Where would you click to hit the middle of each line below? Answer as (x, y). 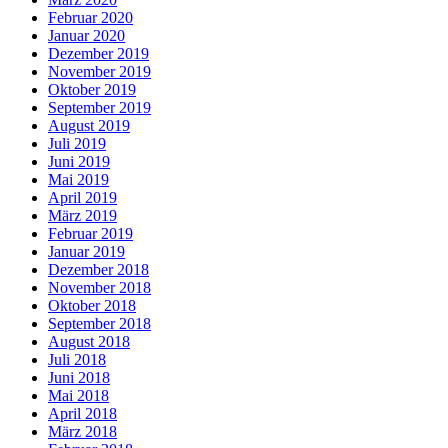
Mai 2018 (78, 396)
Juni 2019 (79, 162)
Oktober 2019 (92, 90)
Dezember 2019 (98, 54)
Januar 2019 (86, 252)
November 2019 (99, 72)
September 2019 (99, 108)
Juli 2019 (77, 144)
